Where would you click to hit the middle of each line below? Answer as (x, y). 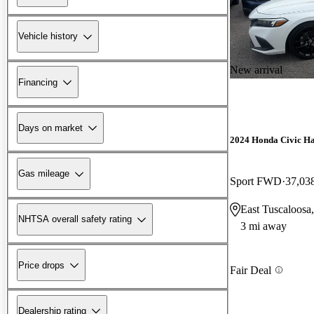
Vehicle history (48, 36)
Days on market (50, 128)
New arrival (256, 69)
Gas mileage (44, 174)
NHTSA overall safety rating (75, 219)
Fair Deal (251, 270)
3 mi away (264, 226)
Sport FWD (256, 182)
